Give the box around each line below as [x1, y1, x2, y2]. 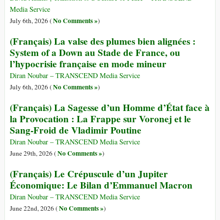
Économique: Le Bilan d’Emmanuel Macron [10, 178, 192, 192]
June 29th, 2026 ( [10, 149, 57, 158]
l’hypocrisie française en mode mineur [10, 57, 166, 71]
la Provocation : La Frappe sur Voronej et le [10, 112, 191, 126]
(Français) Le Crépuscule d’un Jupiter [10, 167, 168, 181]
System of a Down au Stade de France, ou [10, 46, 180, 60]
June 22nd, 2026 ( [10, 204, 59, 213]
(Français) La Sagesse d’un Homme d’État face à [10, 101, 210, 115]
